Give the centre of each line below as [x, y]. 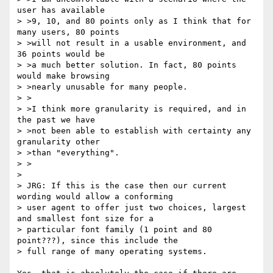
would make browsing [63, 76]
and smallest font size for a [85, 219]
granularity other [58, 142]
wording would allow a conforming [95, 197]
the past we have [56, 120]
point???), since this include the [97, 241]
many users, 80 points [68, 32]
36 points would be [61, 54]
